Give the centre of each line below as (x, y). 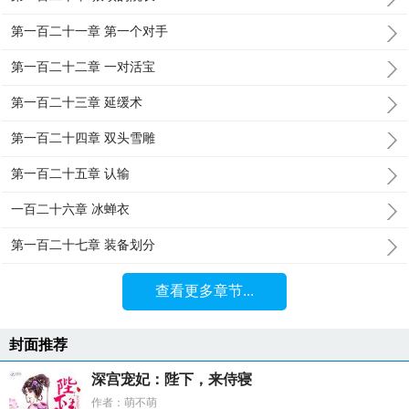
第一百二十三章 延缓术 (77, 102)
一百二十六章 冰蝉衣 (71, 209)
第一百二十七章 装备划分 (84, 245)
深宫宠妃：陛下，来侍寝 (172, 379)
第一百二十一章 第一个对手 (90, 31)
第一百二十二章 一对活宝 (84, 67)
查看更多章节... (204, 291)
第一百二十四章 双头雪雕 (84, 138)
